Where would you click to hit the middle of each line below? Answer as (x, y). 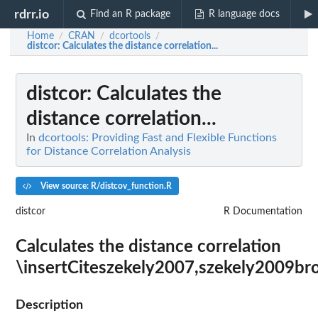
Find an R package (131, 14)
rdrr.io (32, 14)
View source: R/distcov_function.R (105, 186)
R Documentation (263, 211)
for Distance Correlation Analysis (109, 151)
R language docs (244, 14)
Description (49, 305)
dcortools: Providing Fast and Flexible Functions (158, 138)
